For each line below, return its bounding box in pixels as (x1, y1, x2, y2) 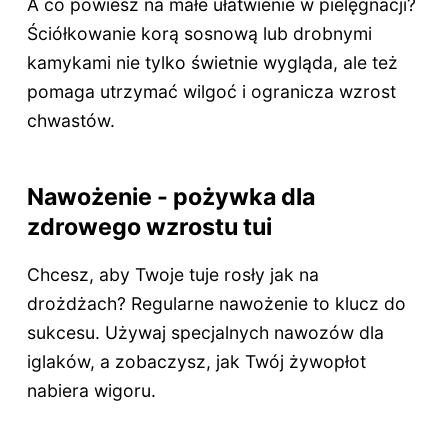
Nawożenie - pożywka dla (26, 181, 315, 211)
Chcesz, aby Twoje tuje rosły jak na (26, 264, 319, 286)
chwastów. (26, 109, 115, 131)
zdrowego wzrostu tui (26, 211, 272, 241)
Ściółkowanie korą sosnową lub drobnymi (26, 22, 372, 44)
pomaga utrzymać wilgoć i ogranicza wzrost (26, 80, 396, 102)
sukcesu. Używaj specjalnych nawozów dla (26, 322, 384, 344)
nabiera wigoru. (26, 380, 156, 402)
